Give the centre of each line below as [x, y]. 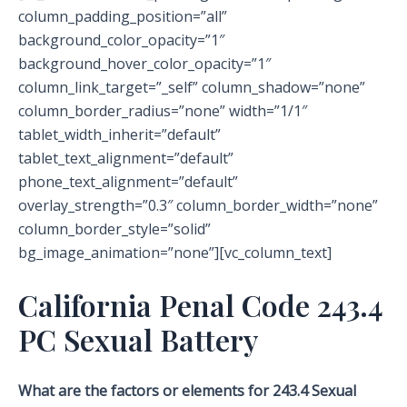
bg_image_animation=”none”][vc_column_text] [175, 253]
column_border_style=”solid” [114, 229]
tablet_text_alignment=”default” [126, 159]
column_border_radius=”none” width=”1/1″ [163, 111]
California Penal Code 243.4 [201, 305]
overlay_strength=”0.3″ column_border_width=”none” [198, 206]
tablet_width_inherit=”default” [119, 135]
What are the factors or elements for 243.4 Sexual [187, 391]
